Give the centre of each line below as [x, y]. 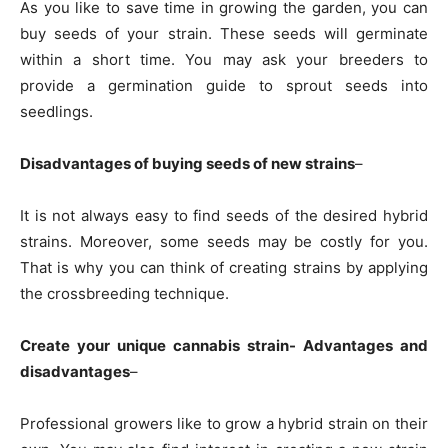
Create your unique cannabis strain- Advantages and [224, 345]
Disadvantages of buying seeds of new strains [187, 163]
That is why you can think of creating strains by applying [224, 267]
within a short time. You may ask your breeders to [224, 59]
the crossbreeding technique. [124, 293]
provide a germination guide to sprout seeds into [224, 85]
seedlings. [56, 111]
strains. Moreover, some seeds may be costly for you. [224, 241]
